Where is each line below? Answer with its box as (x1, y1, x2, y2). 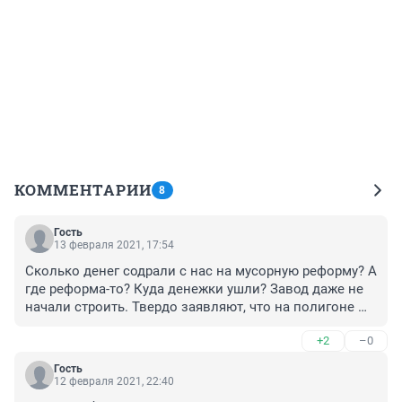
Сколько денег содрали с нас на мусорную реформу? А (25, 262, 377, 279)
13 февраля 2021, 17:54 (54, 238, 174, 251)
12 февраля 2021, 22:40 (54, 374, 174, 388)
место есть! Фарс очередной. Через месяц (25, 316, 295, 333)
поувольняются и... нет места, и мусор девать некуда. (25, 334, 369, 351)
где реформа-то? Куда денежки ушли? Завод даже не (25, 280, 363, 297)
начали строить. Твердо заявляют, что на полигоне (25, 298, 354, 315)
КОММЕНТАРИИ (14, 179, 152, 200)
